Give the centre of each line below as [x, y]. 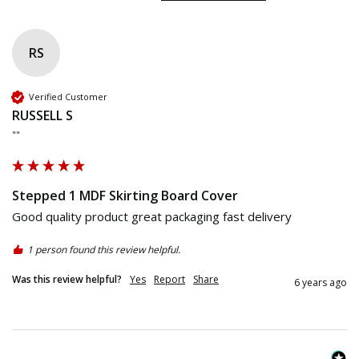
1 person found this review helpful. [104, 249]
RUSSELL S [42, 115]
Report [169, 279]
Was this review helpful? [67, 279]
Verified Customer [68, 97]
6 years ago [321, 282]
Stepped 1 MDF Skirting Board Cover [125, 195]
